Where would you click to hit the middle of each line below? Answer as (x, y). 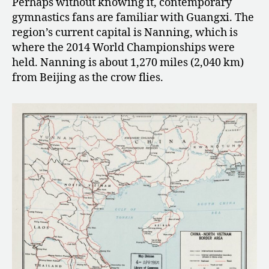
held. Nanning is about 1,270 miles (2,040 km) (128, 63)
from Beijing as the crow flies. (88, 78)
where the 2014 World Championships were (123, 48)
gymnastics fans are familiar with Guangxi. (123, 18)
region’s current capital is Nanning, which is (125, 33)
